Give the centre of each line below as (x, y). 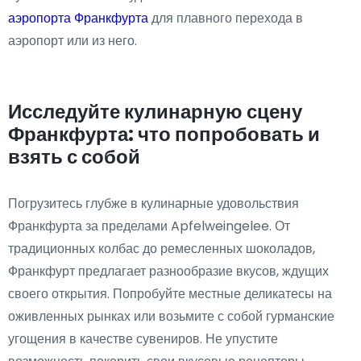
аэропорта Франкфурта (78, 18)
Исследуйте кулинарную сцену (155, 111)
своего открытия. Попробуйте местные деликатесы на (170, 293)
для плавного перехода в (226, 18)
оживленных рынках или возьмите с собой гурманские (171, 316)
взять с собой (74, 156)
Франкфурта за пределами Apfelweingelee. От (149, 226)
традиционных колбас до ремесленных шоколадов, (162, 248)
